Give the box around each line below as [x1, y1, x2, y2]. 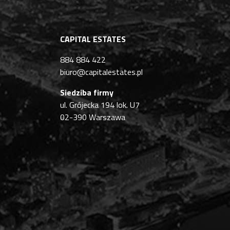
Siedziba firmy [60, 86, 113, 99]
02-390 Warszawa [60, 110, 125, 123]
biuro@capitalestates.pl [60, 65, 143, 78]
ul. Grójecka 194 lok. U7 [60, 98, 140, 111]
